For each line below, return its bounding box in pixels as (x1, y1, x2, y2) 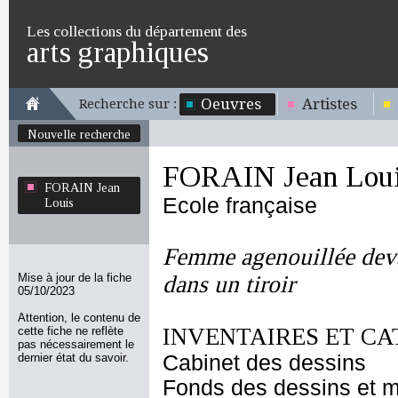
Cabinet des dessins (163, 351, 366, 375)
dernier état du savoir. (18, 351, 129, 364)
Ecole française (163, 194, 317, 218)
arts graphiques (27, 36, 209, 68)
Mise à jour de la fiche (18, 271, 131, 284)
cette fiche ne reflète (18, 324, 123, 338)
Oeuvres (201, 95, 261, 113)
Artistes (302, 95, 357, 113)
